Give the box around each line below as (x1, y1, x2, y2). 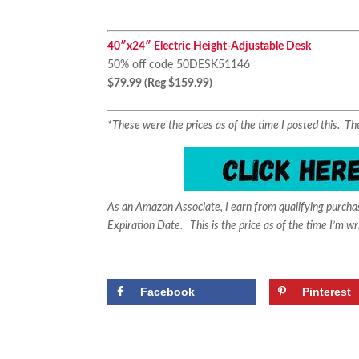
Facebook (140, 285, 196, 299)
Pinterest (302, 285, 352, 299)
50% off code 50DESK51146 (107, 59, 251, 71)
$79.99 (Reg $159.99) (107, 78, 213, 90)
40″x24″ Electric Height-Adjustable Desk (107, 41, 312, 53)
